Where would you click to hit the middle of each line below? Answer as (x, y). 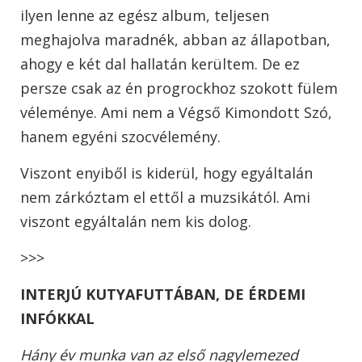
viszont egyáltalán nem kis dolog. (136, 222)
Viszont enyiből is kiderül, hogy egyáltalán (166, 173)
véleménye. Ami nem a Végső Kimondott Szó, (176, 113)
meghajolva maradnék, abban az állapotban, (175, 40)
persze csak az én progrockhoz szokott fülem (179, 88)
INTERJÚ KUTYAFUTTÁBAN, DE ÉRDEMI (163, 295)
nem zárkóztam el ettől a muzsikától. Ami (165, 198)
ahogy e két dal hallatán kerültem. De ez (160, 64)
